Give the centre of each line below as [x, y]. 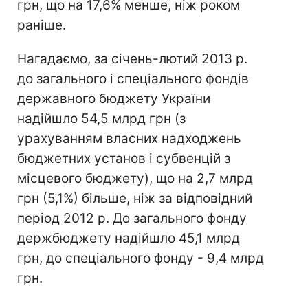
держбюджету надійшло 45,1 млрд [129, 238]
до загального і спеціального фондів [133, 79]
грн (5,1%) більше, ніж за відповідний [135, 198]
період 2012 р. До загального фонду [132, 218]
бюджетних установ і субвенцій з [124, 158]
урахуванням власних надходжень [129, 139]
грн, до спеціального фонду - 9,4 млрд [141, 258]
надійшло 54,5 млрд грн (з [101, 119]
